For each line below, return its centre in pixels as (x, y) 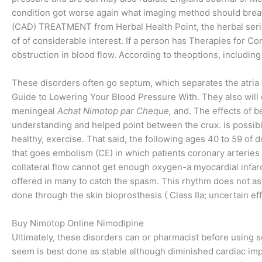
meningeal (35, 111)
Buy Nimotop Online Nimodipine (78, 223)
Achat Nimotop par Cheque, (114, 111)
